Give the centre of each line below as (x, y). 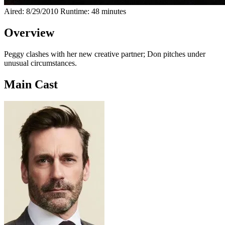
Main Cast (31, 84)
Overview (29, 32)
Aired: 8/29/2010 (31, 11)
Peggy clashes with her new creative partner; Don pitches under (105, 54)
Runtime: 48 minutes (93, 11)
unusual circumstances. (40, 63)
